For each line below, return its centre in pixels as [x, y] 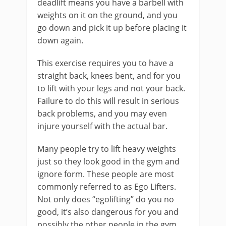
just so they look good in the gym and [108, 161]
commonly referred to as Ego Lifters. [107, 187]
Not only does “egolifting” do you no [106, 199]
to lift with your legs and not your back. [111, 88]
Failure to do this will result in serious [108, 101]
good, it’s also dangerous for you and [108, 212]
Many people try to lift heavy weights [107, 149]
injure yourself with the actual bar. [102, 126]
